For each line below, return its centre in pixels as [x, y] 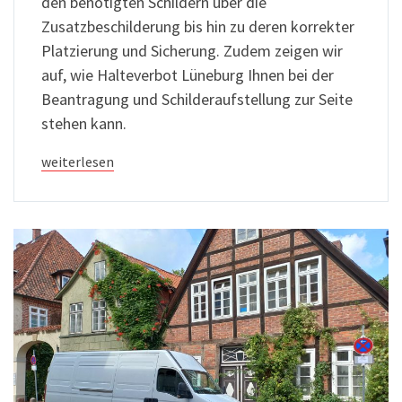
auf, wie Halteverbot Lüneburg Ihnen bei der [188, 74]
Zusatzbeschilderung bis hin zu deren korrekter [198, 26]
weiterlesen [78, 162]
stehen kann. [84, 123]
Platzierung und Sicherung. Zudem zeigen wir [192, 50]
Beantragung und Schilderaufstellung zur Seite [197, 99]
